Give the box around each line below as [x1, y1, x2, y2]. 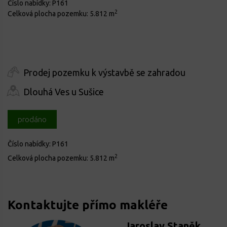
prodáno [18, 115, 47, 124]
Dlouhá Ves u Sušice [23, 86, 104, 97]
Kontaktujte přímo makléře [8, 198, 168, 212]
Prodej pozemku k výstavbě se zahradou [23, 67, 185, 78]
